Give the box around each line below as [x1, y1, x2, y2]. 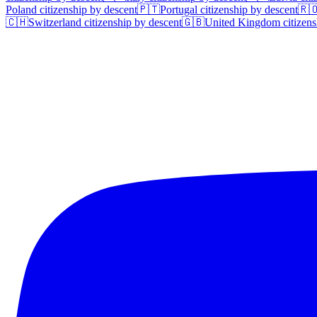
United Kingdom [204, 16, 280, 28]
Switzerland [28, 16, 81, 28]
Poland [6, 3, 37, 16]
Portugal [160, 3, 197, 16]
